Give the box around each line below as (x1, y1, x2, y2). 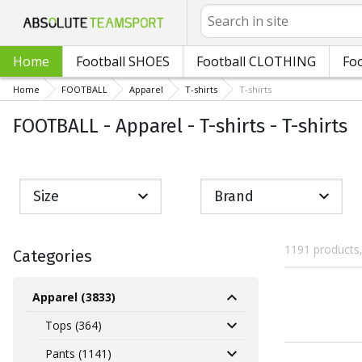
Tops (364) (45, 318, 102, 334)
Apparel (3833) (32, 289, 116, 305)
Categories (13, 246, 92, 267)
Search (200, 4, 235, 19)
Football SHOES (76, 53, 170, 70)
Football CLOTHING (196, 53, 316, 70)
